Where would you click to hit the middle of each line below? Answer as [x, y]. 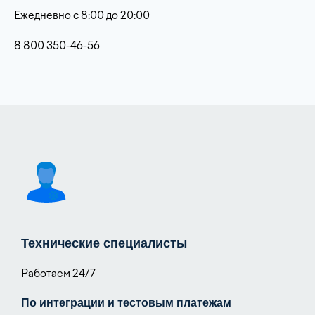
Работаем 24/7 [58, 274]
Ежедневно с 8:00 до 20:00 [82, 15]
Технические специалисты [104, 243]
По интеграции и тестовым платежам [126, 303]
